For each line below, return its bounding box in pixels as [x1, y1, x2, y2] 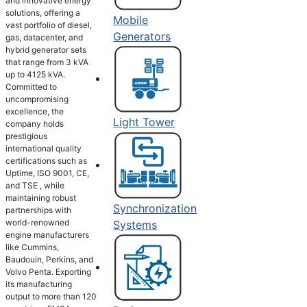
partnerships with [5, 204, 71, 215]
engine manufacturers [5, 229, 89, 240]
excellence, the [5, 106, 64, 116]
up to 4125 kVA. [5, 69, 65, 79]
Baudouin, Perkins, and [5, 254, 93, 265]
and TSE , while [5, 180, 64, 191]
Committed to [5, 81, 57, 92]
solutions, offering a [5, 7, 80, 18]
